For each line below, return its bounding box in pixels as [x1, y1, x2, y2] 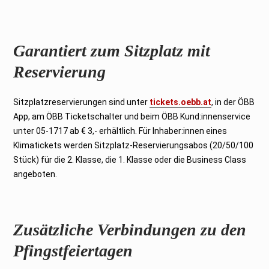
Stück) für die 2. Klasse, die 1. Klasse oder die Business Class [13, 154, 247, 165]
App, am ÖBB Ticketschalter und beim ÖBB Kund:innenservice [13, 111, 251, 121]
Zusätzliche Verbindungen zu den [13, 220, 247, 239]
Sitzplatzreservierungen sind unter [13, 97, 150, 107]
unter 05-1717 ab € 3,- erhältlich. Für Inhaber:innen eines [13, 125, 228, 136]
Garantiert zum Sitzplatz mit [13, 41, 211, 60]
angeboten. [13, 169, 58, 179]
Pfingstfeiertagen [13, 241, 133, 260]
